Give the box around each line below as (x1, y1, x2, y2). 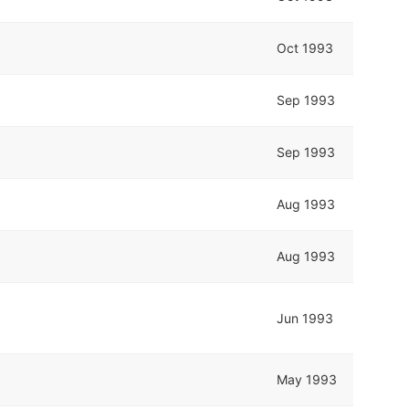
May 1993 (277, 371, 338, 387)
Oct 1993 (277, 39, 334, 56)
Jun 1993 (277, 309, 334, 326)
